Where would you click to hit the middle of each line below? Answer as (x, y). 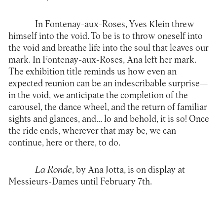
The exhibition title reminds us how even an (92, 72)
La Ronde (53, 170)
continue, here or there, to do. (64, 143)
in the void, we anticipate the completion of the (98, 95)
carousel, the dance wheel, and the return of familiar (108, 107)
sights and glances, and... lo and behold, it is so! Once (109, 119)
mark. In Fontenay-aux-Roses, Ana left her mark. (102, 60)
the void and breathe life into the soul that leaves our (108, 48)
